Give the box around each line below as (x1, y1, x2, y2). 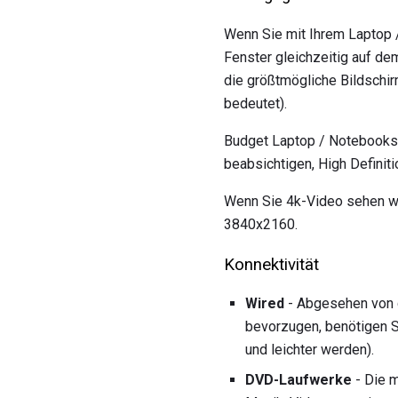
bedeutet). (224, 94, 287, 112)
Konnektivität (224, 254, 319, 275)
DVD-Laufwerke (245, 371, 352, 389)
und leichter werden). (245, 341, 374, 359)
